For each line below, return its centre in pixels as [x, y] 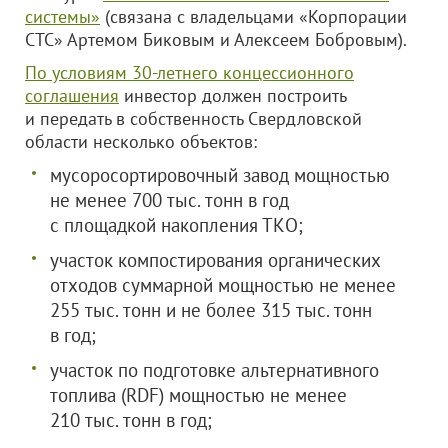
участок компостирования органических [215, 260]
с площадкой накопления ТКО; [176, 225]
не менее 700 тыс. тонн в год [169, 200]
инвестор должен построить [232, 95]
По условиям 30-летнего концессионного [189, 72]
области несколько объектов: [141, 141]
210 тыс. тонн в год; [131, 420]
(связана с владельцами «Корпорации [253, 16]
